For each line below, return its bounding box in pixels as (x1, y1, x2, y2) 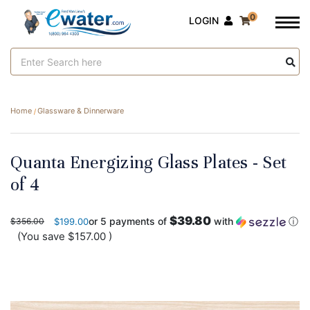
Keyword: (10, 64, 53, 75)
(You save (17, 229, 65, 243)
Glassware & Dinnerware (37, 106, 125, 116)
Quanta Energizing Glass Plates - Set (10, 151, 286, 173)
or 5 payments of (89, 215, 170, 227)
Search (10, 49, 42, 61)
